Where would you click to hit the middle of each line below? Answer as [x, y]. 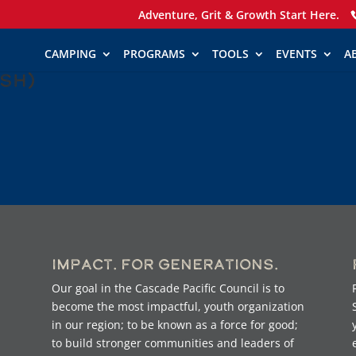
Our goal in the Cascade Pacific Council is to [168, 288]
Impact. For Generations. [164, 263]
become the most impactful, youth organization [178, 306]
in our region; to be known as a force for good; [174, 324]
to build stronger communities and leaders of [172, 342]
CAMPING [70, 54]
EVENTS [296, 54]
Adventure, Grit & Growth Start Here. [239, 14]
